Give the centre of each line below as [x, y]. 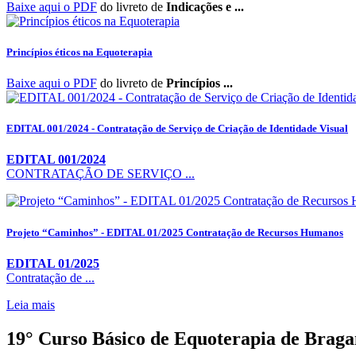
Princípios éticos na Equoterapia [79, 52]
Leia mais [31, 304]
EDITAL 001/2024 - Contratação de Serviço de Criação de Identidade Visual [177, 129]
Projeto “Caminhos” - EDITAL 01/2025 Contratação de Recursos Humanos [175, 232]
